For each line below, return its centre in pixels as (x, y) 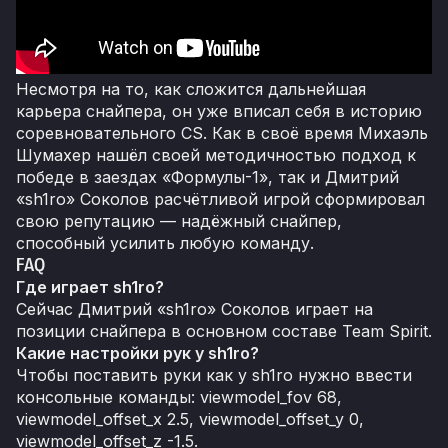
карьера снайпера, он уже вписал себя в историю (219, 111)
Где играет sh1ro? (90, 287)
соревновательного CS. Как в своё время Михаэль (222, 133)
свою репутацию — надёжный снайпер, (179, 221)
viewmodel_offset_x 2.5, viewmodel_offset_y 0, (190, 419)
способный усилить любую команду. (167, 243)
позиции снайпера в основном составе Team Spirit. (224, 331)
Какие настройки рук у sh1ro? (137, 353)
